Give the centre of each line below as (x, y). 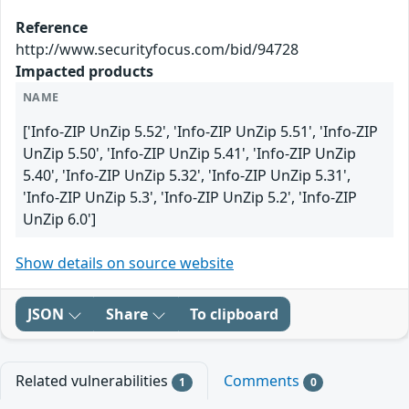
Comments (263, 381)
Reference (52, 27)
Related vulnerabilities (94, 381)
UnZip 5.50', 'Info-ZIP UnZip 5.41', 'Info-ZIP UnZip (189, 153)
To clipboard (234, 314)
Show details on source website (125, 263)
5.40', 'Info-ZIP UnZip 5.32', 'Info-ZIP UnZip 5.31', (187, 175)
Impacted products (84, 71)
